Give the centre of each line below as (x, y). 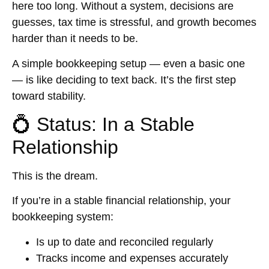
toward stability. (49, 96)
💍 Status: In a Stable (103, 124)
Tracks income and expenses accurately (132, 258)
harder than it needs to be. (75, 39)
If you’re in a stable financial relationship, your (121, 201)
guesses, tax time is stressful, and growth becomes (134, 23)
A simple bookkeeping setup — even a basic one (128, 63)
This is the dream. (55, 176)
